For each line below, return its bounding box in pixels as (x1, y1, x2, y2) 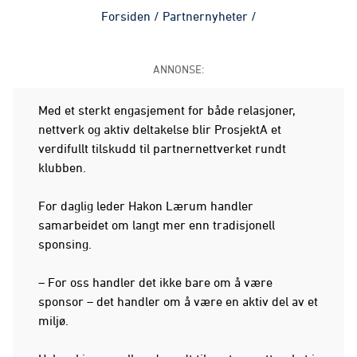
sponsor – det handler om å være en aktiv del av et (38, 293, 318, 308)
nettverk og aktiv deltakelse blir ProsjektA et (38, 121, 281, 136)
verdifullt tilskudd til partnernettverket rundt (38, 140, 286, 155)
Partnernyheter (162, 8, 248, 23)
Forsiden (100, 8, 151, 23)
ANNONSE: (153, 61, 204, 76)
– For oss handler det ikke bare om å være (38, 274, 273, 289)
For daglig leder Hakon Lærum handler (38, 198, 253, 213)
